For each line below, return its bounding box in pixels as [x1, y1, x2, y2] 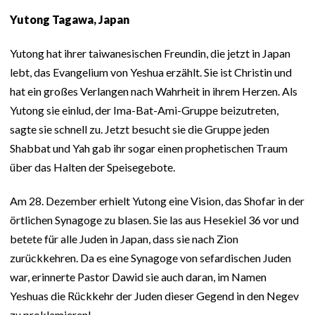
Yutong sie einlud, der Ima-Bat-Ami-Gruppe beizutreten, [10, 103, 278, 117]
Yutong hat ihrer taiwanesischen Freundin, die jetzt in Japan [10, 46, 290, 60]
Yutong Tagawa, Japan [10, 13, 129, 27]
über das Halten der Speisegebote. [10, 160, 175, 174]
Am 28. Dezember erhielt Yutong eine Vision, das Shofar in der [10, 194, 304, 208]
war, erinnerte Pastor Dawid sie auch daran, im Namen [10, 270, 266, 284]
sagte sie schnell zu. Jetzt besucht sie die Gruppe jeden [10, 122, 269, 136]
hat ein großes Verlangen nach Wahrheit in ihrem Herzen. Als [10, 84, 297, 98]
